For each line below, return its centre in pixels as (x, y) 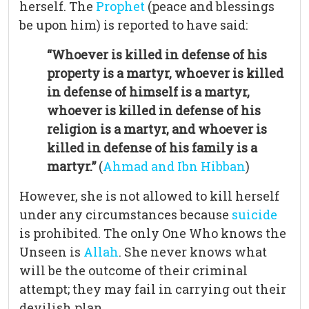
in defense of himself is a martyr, (148, 92)
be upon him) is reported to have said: (133, 25)
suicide (255, 215)
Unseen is (51, 252)
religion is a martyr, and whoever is (157, 129)
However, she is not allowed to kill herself (149, 196)
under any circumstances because (126, 215)
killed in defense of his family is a (152, 148)
